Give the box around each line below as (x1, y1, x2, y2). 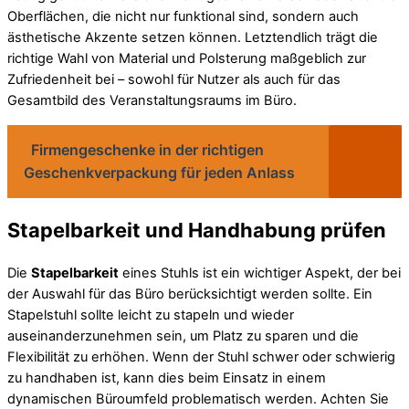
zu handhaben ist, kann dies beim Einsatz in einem (7, 369, 326, 386)
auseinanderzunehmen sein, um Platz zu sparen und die (7, 327, 359, 344)
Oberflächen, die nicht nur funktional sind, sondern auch (7, 7, 359, 25)
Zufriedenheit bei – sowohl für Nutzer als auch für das (7, 70, 341, 88)
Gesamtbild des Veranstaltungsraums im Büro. (7, 91, 297, 109)
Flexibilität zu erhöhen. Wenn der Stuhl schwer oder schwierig (7, 348, 395, 365)
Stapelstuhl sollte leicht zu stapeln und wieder (7, 306, 294, 323)
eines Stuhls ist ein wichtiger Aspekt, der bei (119, 264, 401, 281)
